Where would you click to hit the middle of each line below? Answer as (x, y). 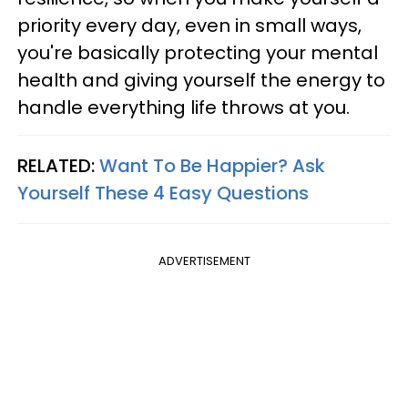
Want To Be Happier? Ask (212, 165)
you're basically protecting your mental (198, 52)
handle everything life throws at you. (184, 107)
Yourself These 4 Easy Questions (163, 193)
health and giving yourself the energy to (201, 80)
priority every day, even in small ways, (189, 25)
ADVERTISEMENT (204, 260)
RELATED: (58, 165)
